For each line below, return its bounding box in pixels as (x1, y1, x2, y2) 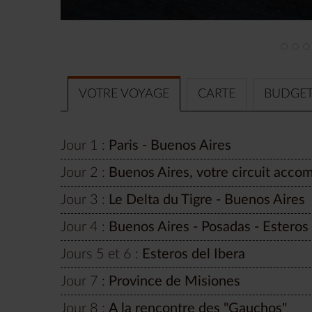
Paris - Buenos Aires (109, 138, 231, 153)
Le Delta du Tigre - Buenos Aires (109, 192, 305, 207)
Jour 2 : (61, 165, 105, 180)
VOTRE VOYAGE (79, 87, 169, 100)
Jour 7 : (61, 274, 105, 288)
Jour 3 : (61, 192, 105, 207)
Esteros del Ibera (142, 247, 245, 261)
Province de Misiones (109, 274, 240, 288)
